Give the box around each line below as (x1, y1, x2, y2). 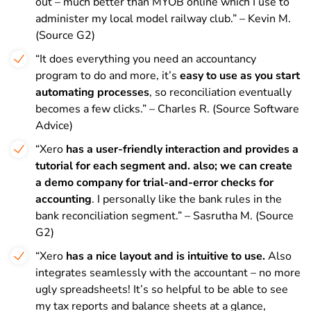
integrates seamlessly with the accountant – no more (35, 264, 301, 280)
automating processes (35, 84, 149, 100)
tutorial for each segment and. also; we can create (35, 158, 292, 174)
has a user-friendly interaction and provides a (66, 141, 299, 157)
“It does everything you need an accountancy (35, 51, 256, 67)
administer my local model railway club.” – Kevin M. (35, 10, 291, 26)
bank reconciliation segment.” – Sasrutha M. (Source (35, 208, 294, 224)
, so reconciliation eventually (149, 84, 292, 100)
